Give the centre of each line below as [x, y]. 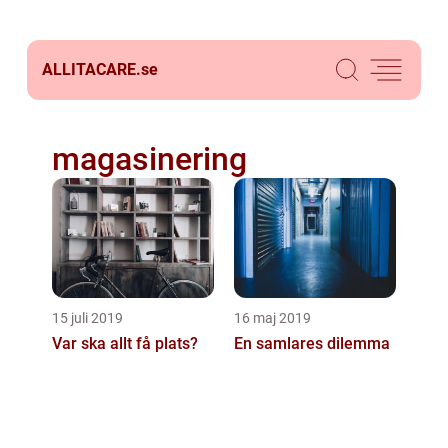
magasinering [149, 159]
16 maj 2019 [272, 318]
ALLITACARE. [91, 69]
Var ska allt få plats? [125, 343]
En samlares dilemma [312, 343]
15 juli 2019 [87, 318]
